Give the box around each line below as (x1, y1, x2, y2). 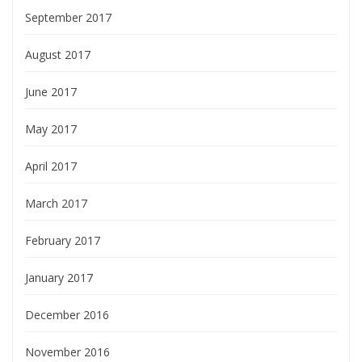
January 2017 (25, 270, 93, 285)
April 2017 (25, 158, 77, 174)
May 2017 (25, 121, 77, 137)
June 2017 (25, 84, 77, 99)
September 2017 (25, 10, 112, 25)
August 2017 (25, 47, 90, 62)
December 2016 (25, 307, 109, 322)
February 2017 (25, 233, 100, 248)
